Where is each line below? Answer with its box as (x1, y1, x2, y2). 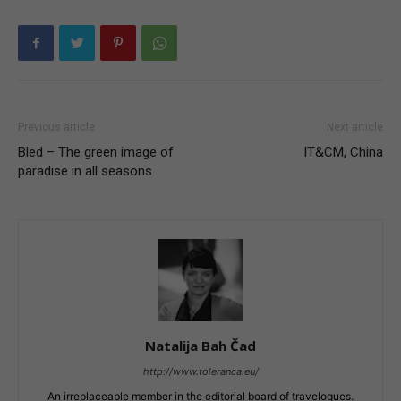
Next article (327, 121, 383, 133)
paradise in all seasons (18, 163, 152, 179)
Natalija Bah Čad (145, 337, 256, 355)
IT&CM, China (303, 144, 383, 160)
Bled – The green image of (18, 144, 174, 160)
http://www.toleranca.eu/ (142, 365, 259, 379)
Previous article (18, 121, 95, 133)
